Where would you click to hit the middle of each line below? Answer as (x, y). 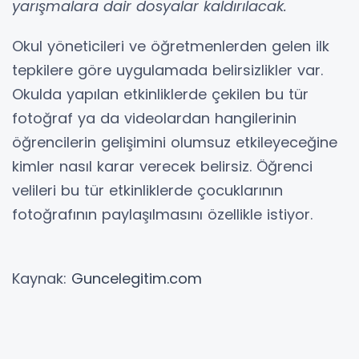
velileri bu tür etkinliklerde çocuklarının (147, 190)
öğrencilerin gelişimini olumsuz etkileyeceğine (175, 142)
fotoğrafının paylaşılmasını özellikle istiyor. (162, 214)
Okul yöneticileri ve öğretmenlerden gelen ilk (171, 46)
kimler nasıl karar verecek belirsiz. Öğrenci (162, 166)
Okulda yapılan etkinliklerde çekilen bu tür (160, 94)
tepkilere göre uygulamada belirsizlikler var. (167, 70)
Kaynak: (42, 278)
